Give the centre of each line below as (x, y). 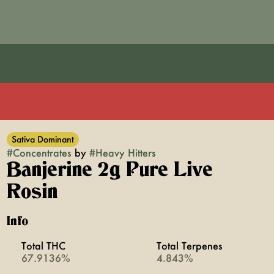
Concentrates (42, 153)
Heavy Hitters (125, 153)
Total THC (43, 246)
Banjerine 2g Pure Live (109, 170)
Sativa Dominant (43, 139)
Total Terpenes (189, 246)
